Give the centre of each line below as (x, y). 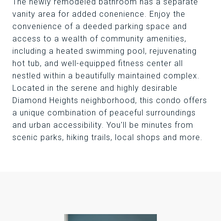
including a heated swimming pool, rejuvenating (105, 51)
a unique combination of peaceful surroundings (104, 113)
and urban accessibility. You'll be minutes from (103, 125)
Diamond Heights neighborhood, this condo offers (110, 100)
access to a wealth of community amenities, (99, 39)
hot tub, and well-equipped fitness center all (98, 63)
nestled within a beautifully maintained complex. (106, 76)
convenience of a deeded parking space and (100, 26)
